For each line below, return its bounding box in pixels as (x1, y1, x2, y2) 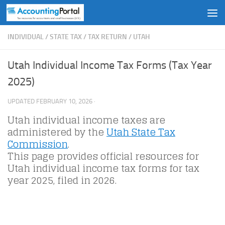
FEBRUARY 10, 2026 (36, 97, 92, 105)
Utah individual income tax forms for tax (8, 160, 199, 177)
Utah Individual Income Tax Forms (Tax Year (8, 59, 212, 72)
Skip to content (14, 10, 66, 19)
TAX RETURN (88, 33, 127, 41)
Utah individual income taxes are (8, 111, 165, 129)
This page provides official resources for (8, 148, 199, 165)
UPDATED (8, 97, 36, 105)
